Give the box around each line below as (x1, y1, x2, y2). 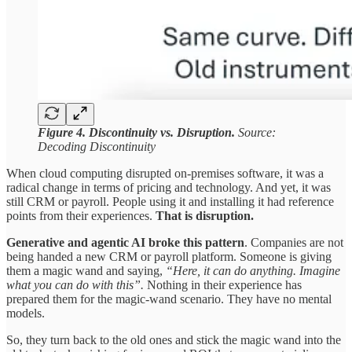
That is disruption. (156, 208, 254, 222)
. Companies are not (244, 235, 343, 249)
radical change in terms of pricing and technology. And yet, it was (6, 180, 331, 194)
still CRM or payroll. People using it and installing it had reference (6, 194, 334, 208)
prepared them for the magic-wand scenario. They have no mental (6, 291, 332, 306)
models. (6, 306, 45, 320)
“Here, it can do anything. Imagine (166, 263, 340, 277)
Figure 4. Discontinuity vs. (38, 125, 174, 139)
